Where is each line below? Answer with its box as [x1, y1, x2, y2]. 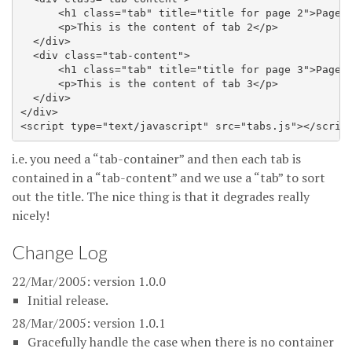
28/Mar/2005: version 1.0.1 [12, 314, 166, 332]
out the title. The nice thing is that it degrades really [12, 188, 310, 205]
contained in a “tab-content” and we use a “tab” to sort [12, 169, 325, 186]
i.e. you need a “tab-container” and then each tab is [12, 150, 301, 167]
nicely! [12, 207, 49, 224]
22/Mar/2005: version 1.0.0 [12, 273, 166, 290]
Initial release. [27, 291, 108, 309]
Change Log [12, 240, 108, 263]
